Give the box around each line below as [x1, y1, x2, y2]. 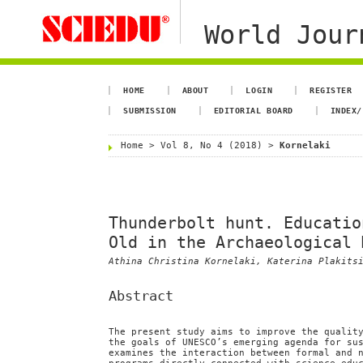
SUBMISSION [123, 105, 177, 115]
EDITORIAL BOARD [213, 105, 293, 115]
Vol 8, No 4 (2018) [160, 140, 263, 151]
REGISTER [310, 85, 352, 95]
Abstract [109, 287, 174, 304]
